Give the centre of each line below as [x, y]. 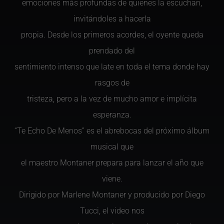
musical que [112, 147]
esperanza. [112, 115]
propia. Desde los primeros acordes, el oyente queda [112, 35]
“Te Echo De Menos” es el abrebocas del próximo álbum [112, 131]
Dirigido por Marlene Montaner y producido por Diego [112, 195]
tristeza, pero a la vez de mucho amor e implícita [112, 99]
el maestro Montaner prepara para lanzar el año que [112, 163]
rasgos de [112, 83]
